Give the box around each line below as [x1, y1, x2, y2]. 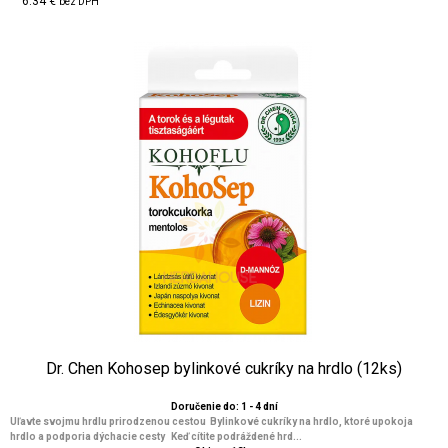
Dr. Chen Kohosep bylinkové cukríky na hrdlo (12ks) [46, 359, 402, 378]
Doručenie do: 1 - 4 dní [170, 401, 278, 412]
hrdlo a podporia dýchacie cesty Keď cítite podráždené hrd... [10, 431, 302, 442]
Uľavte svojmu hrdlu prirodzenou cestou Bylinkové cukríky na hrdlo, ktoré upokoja [10, 416, 413, 427]
